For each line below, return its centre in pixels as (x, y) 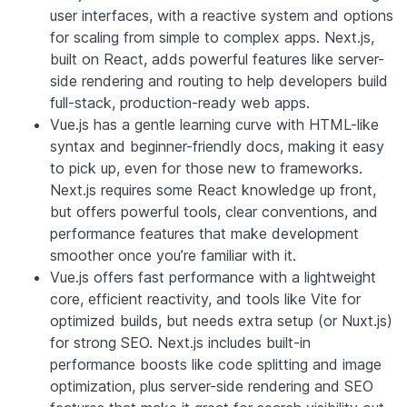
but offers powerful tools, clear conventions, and (214, 211)
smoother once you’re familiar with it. (173, 255)
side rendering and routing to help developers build (219, 80)
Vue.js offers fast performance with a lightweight (213, 277)
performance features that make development (204, 233)
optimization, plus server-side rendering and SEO (212, 386)
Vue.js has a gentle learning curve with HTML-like (214, 124)
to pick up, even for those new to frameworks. (206, 168)
